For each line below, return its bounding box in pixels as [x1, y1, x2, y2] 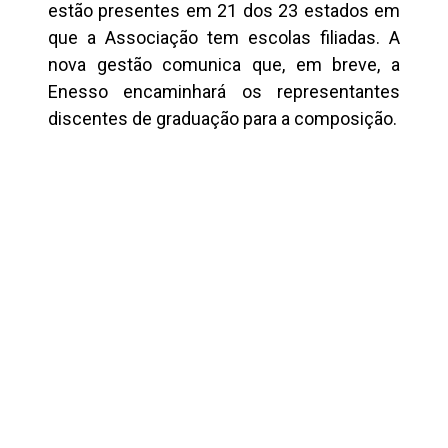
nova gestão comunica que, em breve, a [47, 53, 401, 75]
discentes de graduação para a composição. [47, 107, 397, 129]
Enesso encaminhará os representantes [47, 80, 401, 102]
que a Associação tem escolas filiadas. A [47, 26, 401, 48]
